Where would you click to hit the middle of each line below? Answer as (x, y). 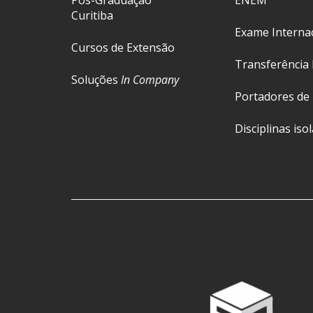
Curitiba (92, 16)
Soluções (96, 80)
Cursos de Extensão (123, 48)
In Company (150, 80)
